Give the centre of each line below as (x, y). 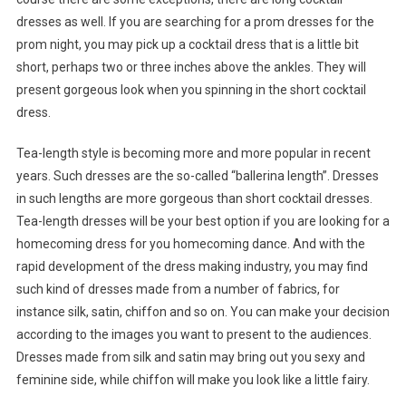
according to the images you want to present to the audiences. (193, 335)
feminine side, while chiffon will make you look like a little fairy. (193, 380)
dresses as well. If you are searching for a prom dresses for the (195, 22)
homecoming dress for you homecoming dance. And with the (190, 244)
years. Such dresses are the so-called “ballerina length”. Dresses (197, 176)
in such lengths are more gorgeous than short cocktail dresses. (194, 199)
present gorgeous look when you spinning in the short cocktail (191, 90)
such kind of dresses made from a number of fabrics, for (178, 290)
